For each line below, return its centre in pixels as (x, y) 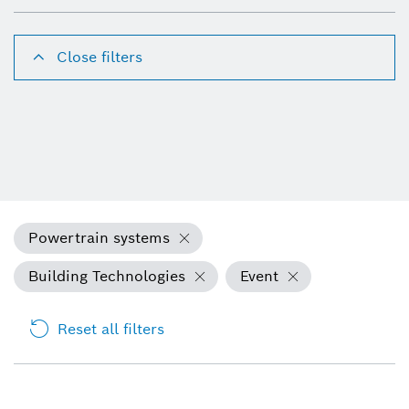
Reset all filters (111, 329)
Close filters (100, 57)
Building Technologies (107, 276)
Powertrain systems (99, 237)
